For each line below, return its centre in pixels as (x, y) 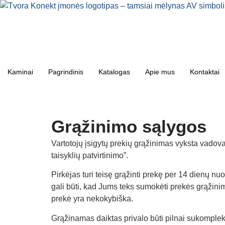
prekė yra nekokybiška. (92, 199)
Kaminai (20, 72)
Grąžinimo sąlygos (129, 126)
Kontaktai (205, 72)
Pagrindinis (66, 72)
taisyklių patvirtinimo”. (90, 155)
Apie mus (160, 72)
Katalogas (114, 72)
